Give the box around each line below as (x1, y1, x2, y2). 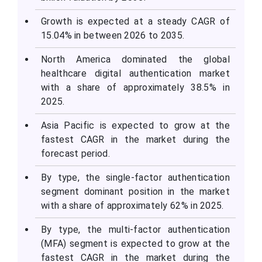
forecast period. (41, 148, 110, 160)
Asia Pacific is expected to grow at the (41, 120, 230, 132)
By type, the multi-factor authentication (41, 224, 230, 236)
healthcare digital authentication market (41, 68, 230, 80)
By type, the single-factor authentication (41, 172, 230, 184)
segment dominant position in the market (41, 186, 230, 198)
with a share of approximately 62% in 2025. (41, 200, 224, 212)
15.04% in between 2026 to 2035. (41, 30, 185, 42)
